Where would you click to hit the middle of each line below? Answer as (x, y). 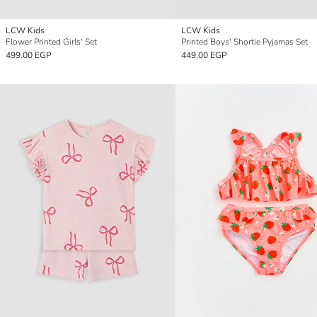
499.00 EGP (29, 56)
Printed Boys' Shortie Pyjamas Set (244, 42)
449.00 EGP (204, 56)
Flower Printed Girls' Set (51, 42)
